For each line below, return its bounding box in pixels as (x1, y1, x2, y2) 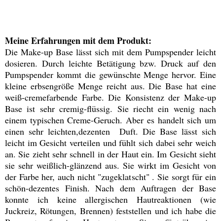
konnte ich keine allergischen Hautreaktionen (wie (5, 193, 216, 206)
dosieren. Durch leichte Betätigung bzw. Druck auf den (5, 57, 216, 70)
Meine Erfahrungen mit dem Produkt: (5, 34, 151, 47)
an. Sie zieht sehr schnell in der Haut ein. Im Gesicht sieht (5, 148, 216, 160)
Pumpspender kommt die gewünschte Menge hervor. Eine (5, 69, 216, 81)
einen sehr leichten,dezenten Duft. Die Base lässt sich (5, 125, 216, 138)
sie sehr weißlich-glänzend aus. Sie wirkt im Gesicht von (5, 159, 216, 172)
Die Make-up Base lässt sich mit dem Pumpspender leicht (5, 46, 216, 58)
